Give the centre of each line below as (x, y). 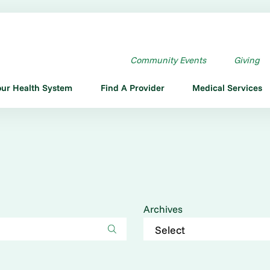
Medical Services (227, 87)
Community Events (168, 60)
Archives (163, 209)
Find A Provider (132, 87)
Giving (246, 60)
